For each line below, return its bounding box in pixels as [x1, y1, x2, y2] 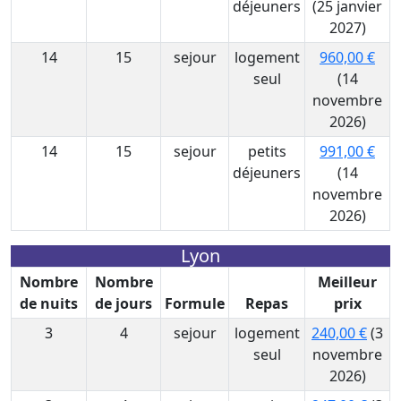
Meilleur [318, 272, 377, 292]
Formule [165, 294, 225, 313]
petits [247, 141, 286, 161]
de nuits [20, 294, 78, 313]
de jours [95, 294, 152, 313]
